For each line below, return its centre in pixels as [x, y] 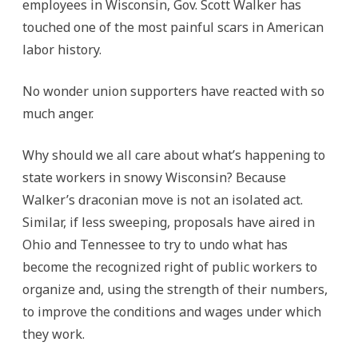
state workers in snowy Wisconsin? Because [154, 177]
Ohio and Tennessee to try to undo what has [155, 245]
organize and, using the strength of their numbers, [175, 289]
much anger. [58, 113]
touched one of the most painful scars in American [173, 27]
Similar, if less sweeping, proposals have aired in [169, 222]
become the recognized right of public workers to [170, 267]
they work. [54, 334]
